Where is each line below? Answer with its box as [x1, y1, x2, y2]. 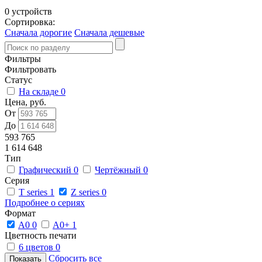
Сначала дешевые [74, 27, 144, 37]
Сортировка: [5, 16, 55, 27]
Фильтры [5, 53, 41, 64]
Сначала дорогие [5, 27, 72, 37]
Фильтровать [5, 64, 56, 74]
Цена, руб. [5, 96, 46, 107]
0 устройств [5, 6, 52, 16]
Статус [5, 74, 32, 85]
